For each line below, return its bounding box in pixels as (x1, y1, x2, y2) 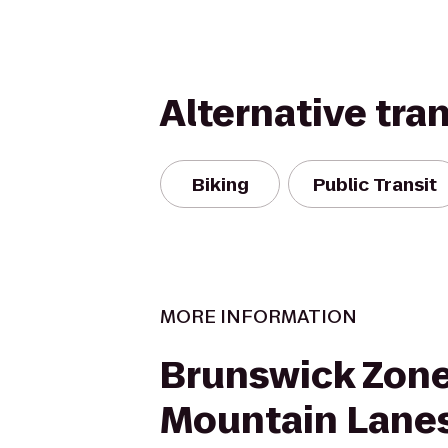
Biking (191, 171, 249, 197)
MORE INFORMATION (160, 304, 357, 329)
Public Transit (313, 171, 437, 197)
